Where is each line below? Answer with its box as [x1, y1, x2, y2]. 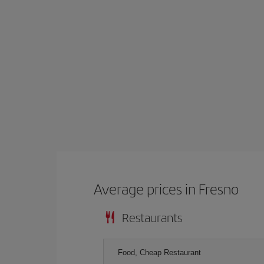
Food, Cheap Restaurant [118, 247, 201, 257]
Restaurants [122, 208, 182, 226]
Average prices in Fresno [94, 178, 239, 199]
